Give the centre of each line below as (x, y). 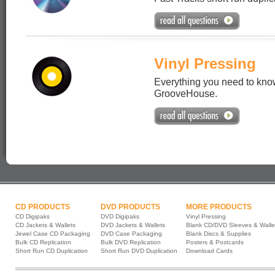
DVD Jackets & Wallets (133, 225)
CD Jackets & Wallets (45, 225)
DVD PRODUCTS (130, 207)
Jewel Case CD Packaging (53, 234)
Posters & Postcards (215, 242)
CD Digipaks (33, 216)
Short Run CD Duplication (52, 251)
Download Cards (209, 251)
